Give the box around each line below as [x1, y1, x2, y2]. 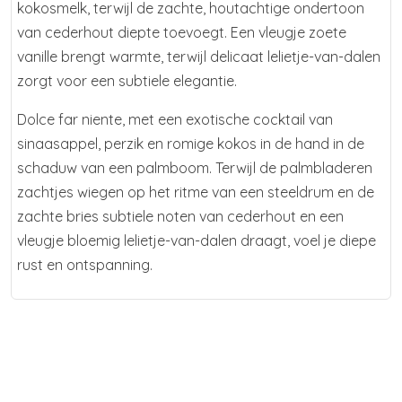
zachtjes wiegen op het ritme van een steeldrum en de [17, 183, 374, 202]
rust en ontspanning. [17, 256, 153, 275]
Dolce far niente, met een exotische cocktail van [17, 110, 333, 129]
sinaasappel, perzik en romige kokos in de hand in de [17, 135, 364, 153]
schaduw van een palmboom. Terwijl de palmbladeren [17, 159, 372, 178]
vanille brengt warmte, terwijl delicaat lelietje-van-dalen [17, 48, 380, 66]
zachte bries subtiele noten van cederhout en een [17, 207, 344, 226]
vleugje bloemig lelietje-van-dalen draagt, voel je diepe [17, 232, 376, 250]
